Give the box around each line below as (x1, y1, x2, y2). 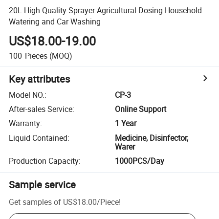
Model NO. (9, 89, 45, 100)
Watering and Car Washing (9, 16, 101, 27)
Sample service (9, 178, 76, 192)
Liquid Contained (9, 132, 68, 143)
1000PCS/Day (115, 155, 165, 167)
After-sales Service (9, 104, 73, 115)
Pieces (24, 50, 47, 61)
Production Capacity (9, 155, 79, 167)
